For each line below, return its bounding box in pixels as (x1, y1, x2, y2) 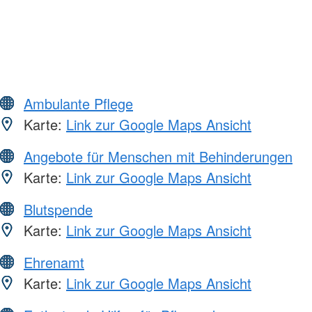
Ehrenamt (24, 251, 84, 272)
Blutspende (24, 198, 93, 219)
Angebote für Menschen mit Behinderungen (24, 146, 292, 166)
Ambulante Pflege (24, 93, 133, 114)
